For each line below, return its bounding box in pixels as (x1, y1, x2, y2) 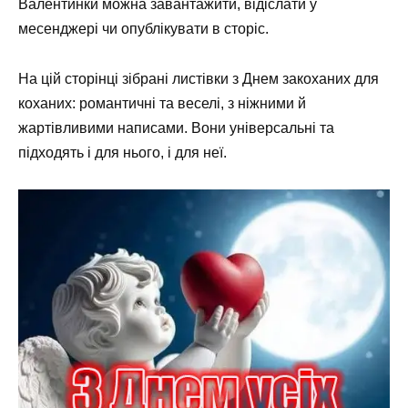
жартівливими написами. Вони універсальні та (18, 119, 334, 136)
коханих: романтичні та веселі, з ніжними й (18, 95, 306, 111)
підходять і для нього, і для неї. (18, 144, 227, 160)
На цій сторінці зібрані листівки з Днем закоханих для (18, 70, 379, 87)
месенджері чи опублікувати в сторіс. (18, 21, 269, 37)
